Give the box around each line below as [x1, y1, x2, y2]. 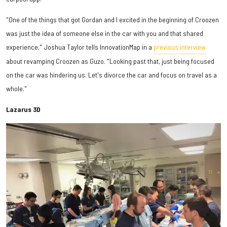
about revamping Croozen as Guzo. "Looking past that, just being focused [6, 57, 214, 66]
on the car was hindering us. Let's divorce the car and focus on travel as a [6, 70, 217, 80]
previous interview [154, 43, 206, 52]
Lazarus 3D [6, 105, 41, 114]
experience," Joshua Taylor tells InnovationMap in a [6, 43, 154, 52]
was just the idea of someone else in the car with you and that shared [6, 29, 203, 38]
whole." [6, 84, 27, 93]
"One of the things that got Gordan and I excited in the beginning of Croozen [6, 15, 219, 24]
